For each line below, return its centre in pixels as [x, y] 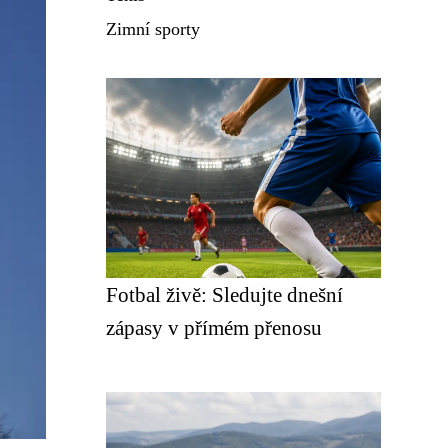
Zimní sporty [153, 29]
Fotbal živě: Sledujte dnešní [224, 294]
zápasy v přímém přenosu [214, 327]
